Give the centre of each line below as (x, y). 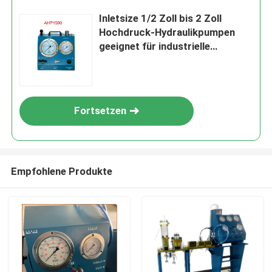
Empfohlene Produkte (61, 171)
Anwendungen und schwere (162, 60)
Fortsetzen (100, 111)
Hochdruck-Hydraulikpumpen (167, 32)
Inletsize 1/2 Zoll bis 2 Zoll (161, 19)
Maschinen (124, 74)
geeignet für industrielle (155, 46)
